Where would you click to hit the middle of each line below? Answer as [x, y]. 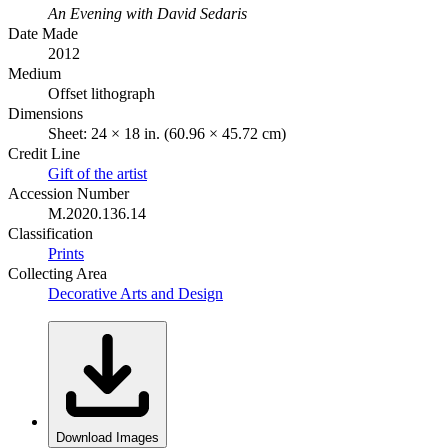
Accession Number [68, 193]
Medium [34, 73]
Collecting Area [57, 273]
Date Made [43, 33]
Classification [50, 233]
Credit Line [44, 153]
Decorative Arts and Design [135, 293]
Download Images [107, 437]
